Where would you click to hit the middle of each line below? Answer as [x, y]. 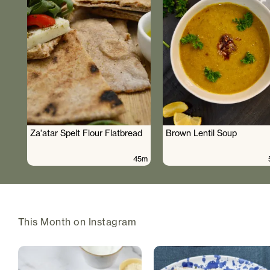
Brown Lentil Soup [201, 133]
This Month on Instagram [77, 222]
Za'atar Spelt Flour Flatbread [86, 133]
